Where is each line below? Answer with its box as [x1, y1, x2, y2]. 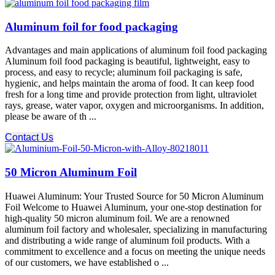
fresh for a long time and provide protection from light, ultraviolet [5, 89, 257, 100]
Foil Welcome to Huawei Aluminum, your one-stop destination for [5, 201, 261, 212]
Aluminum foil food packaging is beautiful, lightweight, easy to [5, 56, 250, 67]
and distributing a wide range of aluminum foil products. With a [5, 234, 250, 246]
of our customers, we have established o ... [5, 257, 169, 268]
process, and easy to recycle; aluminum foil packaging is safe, [5, 67, 242, 78]
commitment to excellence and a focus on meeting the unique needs [5, 246, 265, 257]
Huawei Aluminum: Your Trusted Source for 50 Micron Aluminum [5, 190, 263, 201]
